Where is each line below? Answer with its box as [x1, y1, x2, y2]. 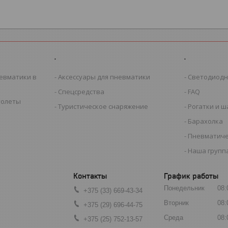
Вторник [164, 199, 189, 207]
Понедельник [164, 184, 205, 192]
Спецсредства [58, 87, 105, 96]
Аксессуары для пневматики [58, 72, 151, 81]
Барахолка [188, 116, 223, 126]
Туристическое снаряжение [58, 101, 149, 111]
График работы [164, 171, 218, 180]
